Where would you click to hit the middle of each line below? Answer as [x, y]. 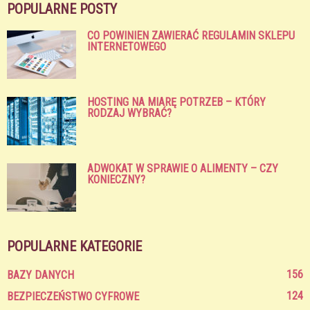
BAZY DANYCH [40, 275]
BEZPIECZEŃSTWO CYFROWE [73, 297]
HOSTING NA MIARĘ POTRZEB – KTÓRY [176, 102]
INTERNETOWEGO [127, 47]
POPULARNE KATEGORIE [74, 247]
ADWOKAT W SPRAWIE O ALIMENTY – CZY [183, 169]
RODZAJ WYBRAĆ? [129, 113]
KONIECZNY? [116, 180]
